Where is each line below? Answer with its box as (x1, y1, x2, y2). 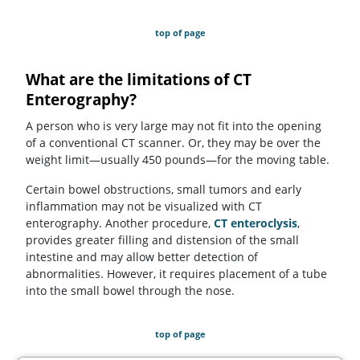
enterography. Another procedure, (26, 215, 214, 231)
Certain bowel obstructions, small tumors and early (26, 181, 301, 197)
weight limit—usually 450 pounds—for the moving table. (26, 151, 329, 167)
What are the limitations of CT (26, 69, 252, 91)
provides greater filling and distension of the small (26, 231, 299, 247)
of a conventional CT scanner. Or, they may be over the (26, 134, 321, 150)
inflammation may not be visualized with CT (26, 198, 262, 214)
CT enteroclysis (214, 215, 297, 231)
